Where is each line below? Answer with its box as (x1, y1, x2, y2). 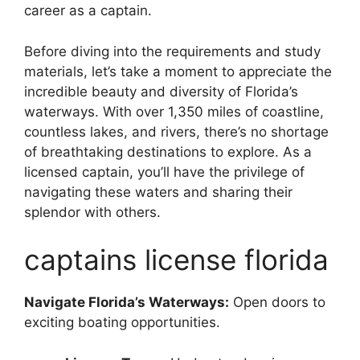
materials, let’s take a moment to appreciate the (24, 63, 332, 80)
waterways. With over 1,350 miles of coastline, (24, 103, 324, 120)
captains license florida (24, 243, 329, 276)
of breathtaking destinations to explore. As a (24, 143, 312, 160)
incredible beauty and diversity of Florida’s (24, 83, 298, 100)
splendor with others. (24, 203, 161, 220)
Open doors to (229, 294, 325, 310)
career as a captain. (24, 2, 152, 18)
